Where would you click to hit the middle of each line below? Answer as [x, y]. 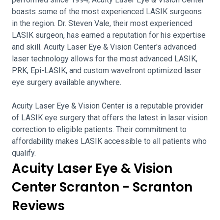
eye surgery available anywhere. [67, 82]
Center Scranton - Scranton [102, 187]
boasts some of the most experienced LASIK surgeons [107, 12]
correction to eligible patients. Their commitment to [99, 129]
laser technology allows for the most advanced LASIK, [105, 59]
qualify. [24, 153]
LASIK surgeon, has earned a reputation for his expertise [109, 35]
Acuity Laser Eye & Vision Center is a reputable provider [108, 106]
